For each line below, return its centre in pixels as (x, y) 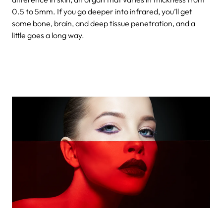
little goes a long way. (48, 35)
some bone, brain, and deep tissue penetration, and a (104, 23)
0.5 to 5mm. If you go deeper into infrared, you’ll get (102, 11)
